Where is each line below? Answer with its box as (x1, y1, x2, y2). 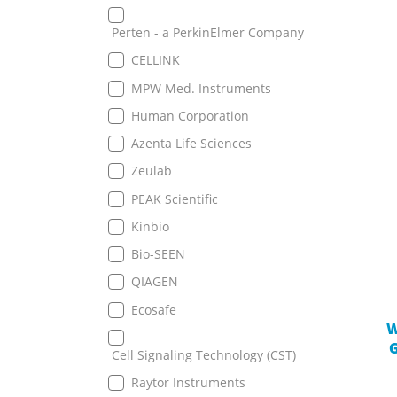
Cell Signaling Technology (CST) (112, 346, 296, 363)
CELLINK (131, 51, 180, 69)
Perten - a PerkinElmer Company (112, 24, 304, 41)
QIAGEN (131, 273, 178, 291)
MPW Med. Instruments (131, 79, 271, 97)
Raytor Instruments (131, 374, 245, 392)
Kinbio (131, 217, 169, 235)
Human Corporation (131, 106, 249, 124)
